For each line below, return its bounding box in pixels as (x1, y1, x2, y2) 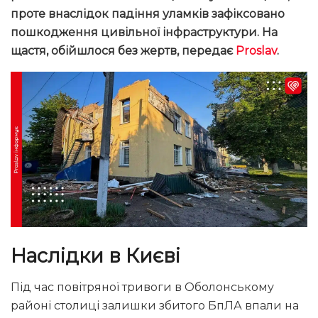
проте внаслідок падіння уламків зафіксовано (11, 6, 285, 21)
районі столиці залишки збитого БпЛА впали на (11, 299, 299, 313)
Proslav (236, 43, 277, 57)
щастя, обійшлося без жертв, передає (11, 43, 236, 57)
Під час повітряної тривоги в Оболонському (11, 280, 274, 295)
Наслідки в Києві (11, 243, 180, 268)
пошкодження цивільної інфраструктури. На (11, 25, 278, 39)
